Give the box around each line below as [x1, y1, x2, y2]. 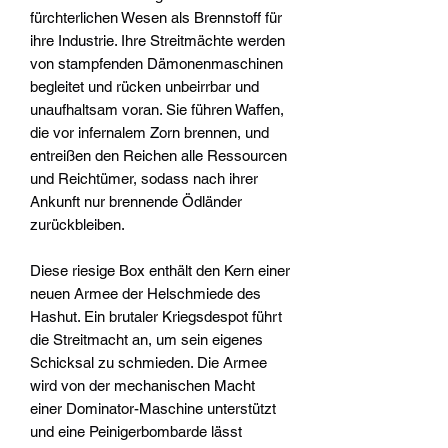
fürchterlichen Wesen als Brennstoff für [30, 9, 282, 27]
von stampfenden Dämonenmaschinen [30, 55, 283, 73]
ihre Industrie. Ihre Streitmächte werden [30, 32, 285, 50]
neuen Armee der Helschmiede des [30, 285, 261, 303]
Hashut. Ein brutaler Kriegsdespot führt [30, 308, 282, 326]
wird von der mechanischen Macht [30, 377, 255, 395]
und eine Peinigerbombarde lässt [30, 423, 242, 441]
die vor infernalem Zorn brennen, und [30, 124, 269, 142]
